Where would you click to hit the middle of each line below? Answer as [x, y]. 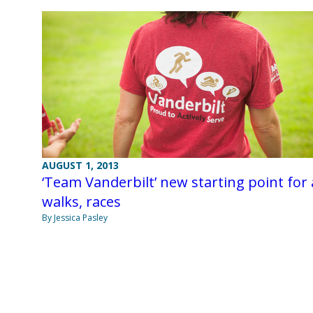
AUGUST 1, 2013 [80, 166]
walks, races [81, 202]
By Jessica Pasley [75, 218]
